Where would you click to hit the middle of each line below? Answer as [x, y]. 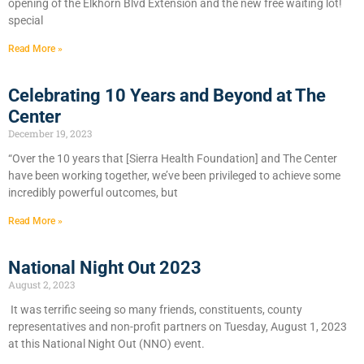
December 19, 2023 [50, 133]
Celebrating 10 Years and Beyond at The [167, 95]
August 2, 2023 [41, 284]
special [26, 20]
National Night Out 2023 [105, 267]
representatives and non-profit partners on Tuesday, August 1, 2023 [178, 326]
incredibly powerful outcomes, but [93, 192]
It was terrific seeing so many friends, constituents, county [155, 309]
